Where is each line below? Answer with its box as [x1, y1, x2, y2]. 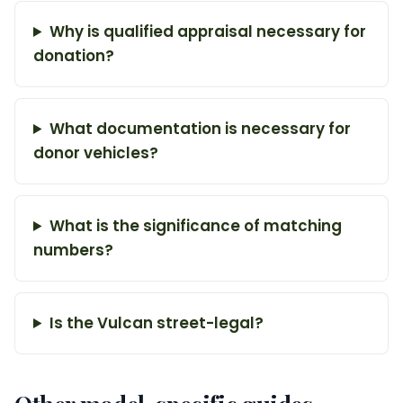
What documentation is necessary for [49, 118, 351, 139]
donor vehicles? [33, 142, 158, 164]
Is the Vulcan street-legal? [49, 312, 264, 334]
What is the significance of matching [49, 215, 342, 237]
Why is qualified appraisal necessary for [49, 21, 366, 42]
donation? [33, 45, 114, 67]
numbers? [33, 239, 113, 261]
